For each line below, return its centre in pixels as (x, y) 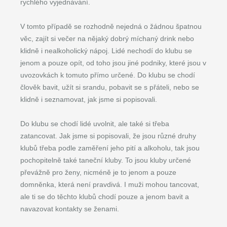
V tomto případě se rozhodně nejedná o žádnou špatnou (111, 26)
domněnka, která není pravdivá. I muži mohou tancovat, (110, 184)
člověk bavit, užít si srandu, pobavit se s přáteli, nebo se (110, 87)
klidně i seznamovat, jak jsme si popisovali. (89, 99)
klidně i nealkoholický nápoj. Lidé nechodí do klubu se (106, 51)
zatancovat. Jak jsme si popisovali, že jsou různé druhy (108, 136)
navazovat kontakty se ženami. (70, 209)
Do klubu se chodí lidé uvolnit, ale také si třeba (95, 124)
